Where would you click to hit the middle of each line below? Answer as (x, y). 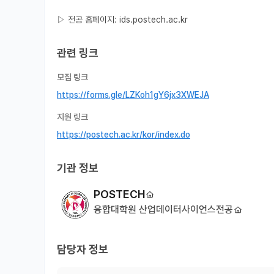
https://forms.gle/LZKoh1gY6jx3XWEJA (133, 95)
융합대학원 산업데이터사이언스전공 (163, 210)
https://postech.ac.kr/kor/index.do (124, 135)
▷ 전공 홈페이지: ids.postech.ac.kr (122, 20)
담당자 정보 (83, 250)
